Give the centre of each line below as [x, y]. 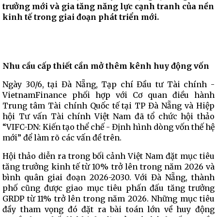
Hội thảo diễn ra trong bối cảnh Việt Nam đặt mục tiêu [108, 156]
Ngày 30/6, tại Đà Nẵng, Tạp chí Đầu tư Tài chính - [108, 84]
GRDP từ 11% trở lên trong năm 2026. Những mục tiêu [108, 199]
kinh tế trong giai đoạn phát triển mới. [81, 17]
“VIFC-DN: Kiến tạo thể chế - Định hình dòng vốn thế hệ [108, 127]
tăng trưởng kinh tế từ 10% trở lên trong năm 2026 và [108, 167]
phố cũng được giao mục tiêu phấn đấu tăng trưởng [108, 188]
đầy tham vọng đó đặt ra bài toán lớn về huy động [108, 209]
